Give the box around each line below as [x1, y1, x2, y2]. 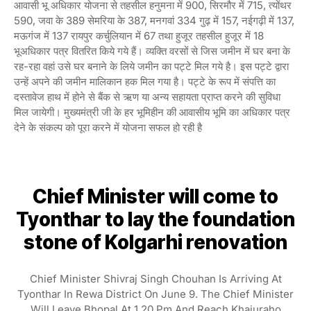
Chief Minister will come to [33, 185, 278, 209]
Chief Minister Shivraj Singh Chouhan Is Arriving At [29, 272, 282, 286]
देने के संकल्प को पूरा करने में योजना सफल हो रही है [14, 121, 202, 135]
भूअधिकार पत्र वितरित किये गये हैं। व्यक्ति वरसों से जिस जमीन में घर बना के [14, 44, 290, 58]
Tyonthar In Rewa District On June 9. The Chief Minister [17, 287, 294, 301]
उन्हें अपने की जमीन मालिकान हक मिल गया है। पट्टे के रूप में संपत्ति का [14, 75, 276, 89]
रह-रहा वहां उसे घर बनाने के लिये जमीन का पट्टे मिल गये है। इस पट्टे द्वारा [14, 60, 289, 74]
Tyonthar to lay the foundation [16, 208, 295, 232]
